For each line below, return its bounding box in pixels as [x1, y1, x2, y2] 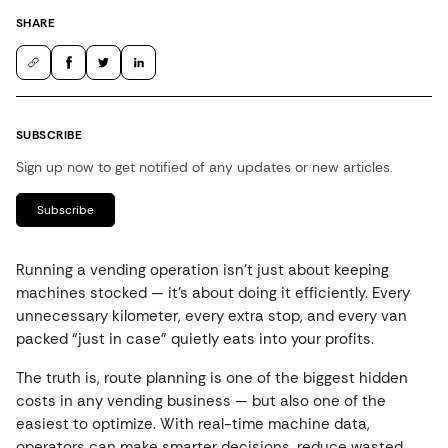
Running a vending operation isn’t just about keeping [16, 260, 389, 280]
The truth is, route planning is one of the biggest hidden [16, 368, 408, 388]
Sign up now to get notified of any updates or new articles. [16, 158, 393, 176]
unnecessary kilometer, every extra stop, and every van [16, 306, 407, 326]
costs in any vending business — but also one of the [16, 391, 386, 411]
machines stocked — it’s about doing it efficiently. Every [16, 283, 410, 303]
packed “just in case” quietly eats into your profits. [16, 329, 374, 349]
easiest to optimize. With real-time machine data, [16, 414, 370, 434]
